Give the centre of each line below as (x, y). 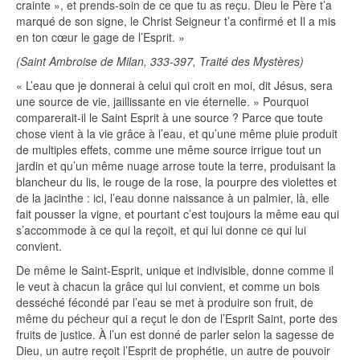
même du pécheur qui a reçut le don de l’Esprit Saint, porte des (177, 319)
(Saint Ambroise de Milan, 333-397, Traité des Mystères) (160, 61)
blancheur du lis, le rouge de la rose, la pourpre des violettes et (176, 182)
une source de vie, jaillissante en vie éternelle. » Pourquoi (162, 102)
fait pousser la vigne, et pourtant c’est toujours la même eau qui (178, 214)
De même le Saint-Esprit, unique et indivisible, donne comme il (175, 270)
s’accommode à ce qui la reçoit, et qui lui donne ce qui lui (161, 230)
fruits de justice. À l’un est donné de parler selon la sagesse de (175, 335)
